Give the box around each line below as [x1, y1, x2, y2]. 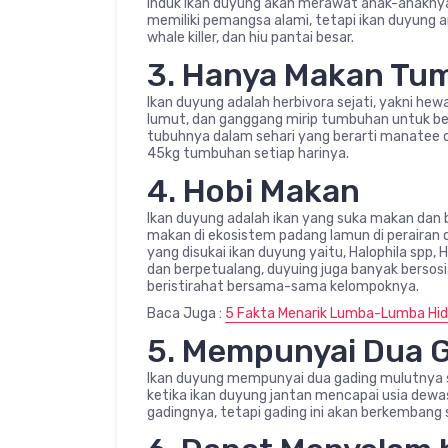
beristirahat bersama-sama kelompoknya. [147, 277, 419, 295]
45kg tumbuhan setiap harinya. [147, 144, 349, 162]
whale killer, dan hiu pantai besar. [147, 28, 354, 46]
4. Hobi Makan [147, 171, 360, 210]
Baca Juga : [147, 304, 225, 322]
